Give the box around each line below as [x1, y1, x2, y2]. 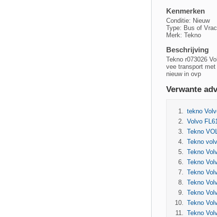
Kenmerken [166, 7, 205, 15]
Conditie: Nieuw [166, 17, 210, 24]
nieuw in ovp [166, 70, 201, 77]
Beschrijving [166, 46, 209, 54]
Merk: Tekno [166, 31, 201, 39]
